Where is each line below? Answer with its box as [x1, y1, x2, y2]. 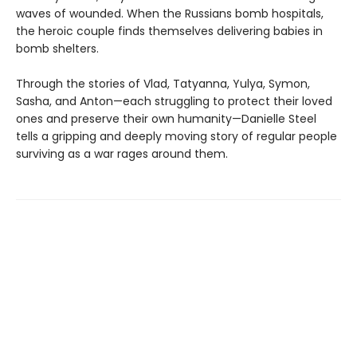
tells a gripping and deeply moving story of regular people [16, 128, 337, 145]
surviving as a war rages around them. [16, 146, 228, 163]
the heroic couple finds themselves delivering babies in [16, 23, 323, 40]
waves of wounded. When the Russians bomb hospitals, [16, 6, 324, 22]
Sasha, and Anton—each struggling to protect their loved [16, 93, 332, 110]
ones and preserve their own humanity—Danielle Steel [16, 111, 316, 127]
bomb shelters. [16, 41, 99, 57]
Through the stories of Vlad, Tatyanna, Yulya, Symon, [16, 76, 310, 92]
